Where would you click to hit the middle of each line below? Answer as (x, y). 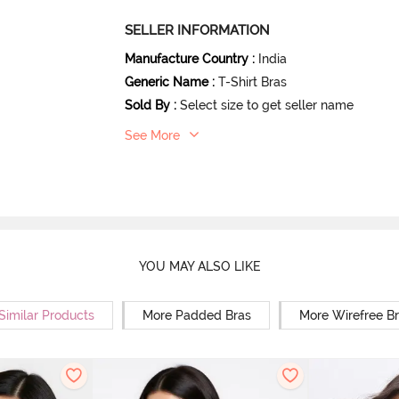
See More (153, 136)
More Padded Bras (196, 316)
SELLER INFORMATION (198, 31)
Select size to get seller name (267, 106)
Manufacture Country (187, 59)
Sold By (148, 106)
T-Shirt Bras (253, 82)
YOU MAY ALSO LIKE (199, 266)
